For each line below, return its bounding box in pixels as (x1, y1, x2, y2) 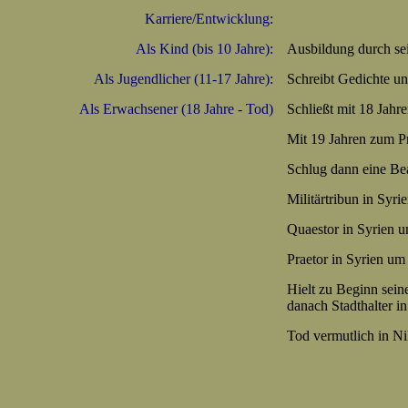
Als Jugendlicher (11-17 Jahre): (93, 71, 273, 87)
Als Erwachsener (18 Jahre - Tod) (78, 101, 273, 117)
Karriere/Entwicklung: (144, 11, 273, 26)
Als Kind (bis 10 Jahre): (135, 41, 273, 56)
